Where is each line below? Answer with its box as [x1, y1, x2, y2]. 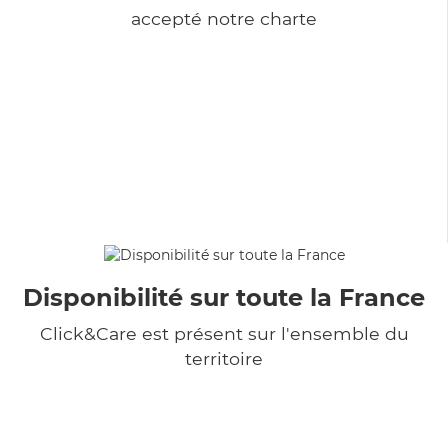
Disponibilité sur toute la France [23, 282, 425, 312]
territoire [185, 347, 263, 369]
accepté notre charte [130, 7, 317, 29]
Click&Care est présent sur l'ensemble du [39, 322, 409, 344]
